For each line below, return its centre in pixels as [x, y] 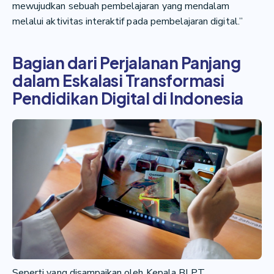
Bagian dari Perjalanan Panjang [126, 62]
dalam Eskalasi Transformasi [118, 80]
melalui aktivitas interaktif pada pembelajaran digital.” [128, 21]
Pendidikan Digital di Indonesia [128, 98]
